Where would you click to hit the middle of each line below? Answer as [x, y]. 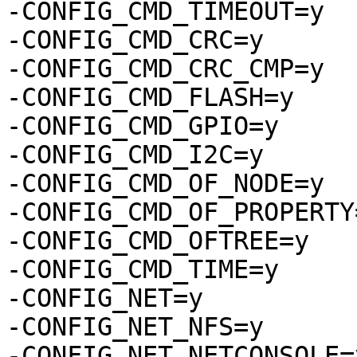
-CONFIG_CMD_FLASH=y [150, 98]
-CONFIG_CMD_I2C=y [135, 155]
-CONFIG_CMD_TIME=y [143, 270]
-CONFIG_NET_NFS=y [135, 327]
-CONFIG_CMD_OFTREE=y [158, 241]
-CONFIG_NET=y [105, 298]
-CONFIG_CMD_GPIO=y [143, 126]
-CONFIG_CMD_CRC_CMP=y [165, 69]
